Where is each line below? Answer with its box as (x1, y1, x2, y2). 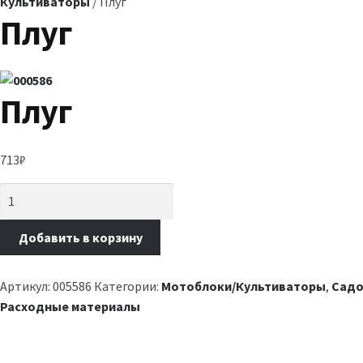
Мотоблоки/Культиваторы (161, 278, 326, 295)
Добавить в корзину (18, 228, 143, 246)
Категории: (94, 278, 161, 295)
